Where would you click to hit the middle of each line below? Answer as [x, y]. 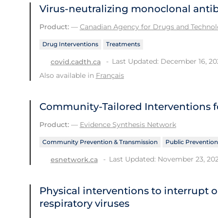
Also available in [67, 76]
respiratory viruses [84, 203]
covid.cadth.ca [75, 62]
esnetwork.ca [74, 159]
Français [110, 76]
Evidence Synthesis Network [128, 125]
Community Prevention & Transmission [100, 142]
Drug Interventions [70, 44]
